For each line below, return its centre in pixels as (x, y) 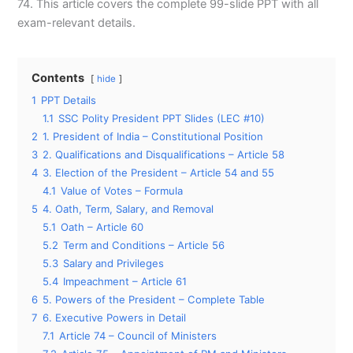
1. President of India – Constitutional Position (153, 136)
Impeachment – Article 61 (125, 281)
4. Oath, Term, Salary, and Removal (128, 208)
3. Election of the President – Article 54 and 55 (159, 172)
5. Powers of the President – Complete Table (154, 299)
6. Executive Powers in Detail (115, 317)
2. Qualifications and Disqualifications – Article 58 (164, 154)
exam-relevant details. (77, 22)
